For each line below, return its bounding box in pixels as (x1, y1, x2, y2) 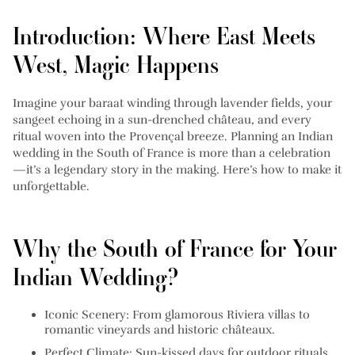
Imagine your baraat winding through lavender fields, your (13, 96, 332, 111)
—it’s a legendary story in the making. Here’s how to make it (13, 162, 342, 177)
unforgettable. (13, 179, 90, 194)
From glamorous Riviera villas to (129, 307, 310, 323)
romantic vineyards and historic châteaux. (44, 323, 275, 338)
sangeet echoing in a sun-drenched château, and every (13, 113, 311, 128)
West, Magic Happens (13, 49, 219, 81)
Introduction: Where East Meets (13, 21, 315, 52)
